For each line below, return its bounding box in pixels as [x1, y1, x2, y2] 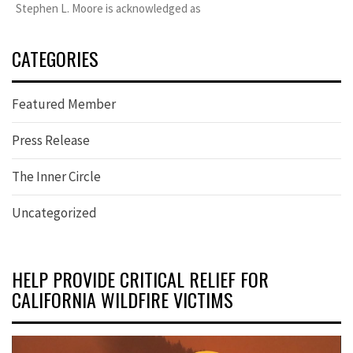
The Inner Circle [12, 168, 101, 186]
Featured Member [12, 95, 116, 113]
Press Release [12, 132, 90, 150]
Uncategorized [12, 204, 97, 222]
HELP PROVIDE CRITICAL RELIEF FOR [12, 265, 269, 294]
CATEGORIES [12, 44, 98, 73]
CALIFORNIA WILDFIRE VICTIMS [12, 285, 233, 314]
